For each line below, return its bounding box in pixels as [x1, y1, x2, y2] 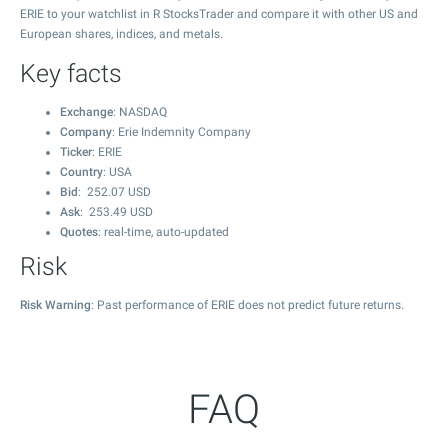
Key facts [20, 59, 122, 88]
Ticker [60, 145, 92, 159]
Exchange [60, 105, 113, 119]
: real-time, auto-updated [98, 225, 229, 239]
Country [60, 165, 103, 179]
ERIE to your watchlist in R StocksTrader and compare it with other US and [20, 7, 418, 21]
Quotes [60, 225, 98, 239]
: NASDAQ [113, 105, 167, 119]
